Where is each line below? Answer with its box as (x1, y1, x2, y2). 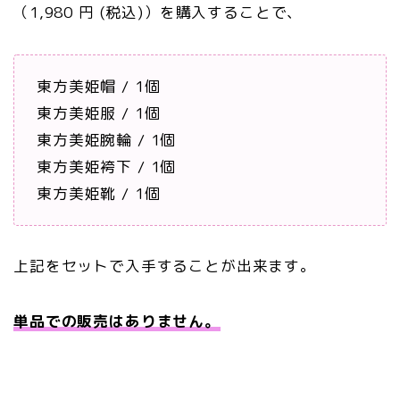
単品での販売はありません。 (13, 311, 221, 332)
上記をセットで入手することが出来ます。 (13, 255, 316, 277)
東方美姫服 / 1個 (37, 103, 161, 124)
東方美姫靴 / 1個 (37, 183, 161, 204)
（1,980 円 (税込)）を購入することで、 (13, 2, 304, 23)
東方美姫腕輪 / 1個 (37, 129, 177, 151)
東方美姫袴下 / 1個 (37, 156, 177, 178)
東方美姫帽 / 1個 (37, 76, 161, 97)
